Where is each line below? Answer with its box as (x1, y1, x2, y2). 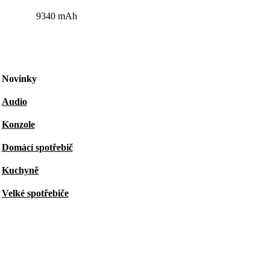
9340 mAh (36, 11, 77, 21)
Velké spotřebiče (1, 188, 69, 198)
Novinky (1, 74, 37, 84)
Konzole (1, 119, 35, 130)
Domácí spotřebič (1, 142, 73, 152)
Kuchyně (1, 165, 39, 175)
